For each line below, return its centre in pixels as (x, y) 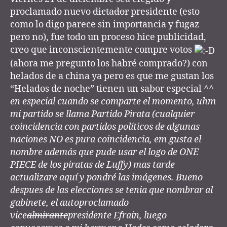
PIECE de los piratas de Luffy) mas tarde (92, 165)
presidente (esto (164, 12)
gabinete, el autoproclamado (69, 203)
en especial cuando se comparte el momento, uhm (113, 101)
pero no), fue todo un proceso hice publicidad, (108, 37)
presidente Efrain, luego (117, 215)
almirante (47, 215)
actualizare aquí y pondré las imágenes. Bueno (106, 177)
